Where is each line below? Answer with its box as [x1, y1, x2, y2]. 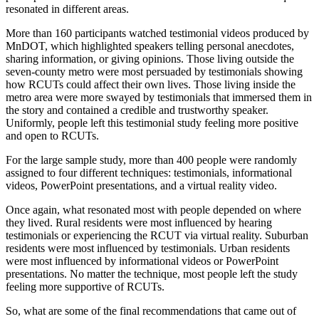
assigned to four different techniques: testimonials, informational [6, 166, 292, 179]
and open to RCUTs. [6, 129, 99, 142]
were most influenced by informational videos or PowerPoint [6, 254, 278, 267]
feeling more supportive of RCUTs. [6, 280, 164, 293]
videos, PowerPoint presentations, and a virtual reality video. [6, 179, 277, 192]
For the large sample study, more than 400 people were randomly [6, 153, 297, 166]
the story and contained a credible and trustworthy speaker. [6, 103, 268, 116]
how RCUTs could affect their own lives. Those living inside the [6, 78, 296, 90]
